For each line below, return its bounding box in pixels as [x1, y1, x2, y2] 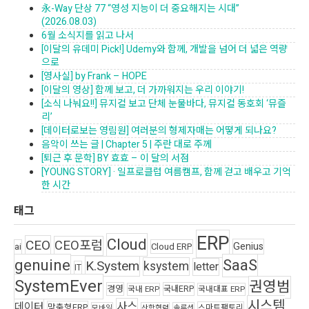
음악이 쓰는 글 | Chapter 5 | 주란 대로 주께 [41, 137, 212, 152]
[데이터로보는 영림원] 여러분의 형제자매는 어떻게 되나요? [41, 123, 277, 138]
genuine [14, 254, 70, 277]
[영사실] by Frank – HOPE [41, 68, 147, 83]
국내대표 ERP [198, 283, 245, 295]
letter [193, 258, 219, 275]
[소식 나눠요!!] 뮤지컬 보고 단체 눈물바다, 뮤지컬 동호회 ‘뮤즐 [41, 96, 286, 111]
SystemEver [14, 274, 103, 299]
